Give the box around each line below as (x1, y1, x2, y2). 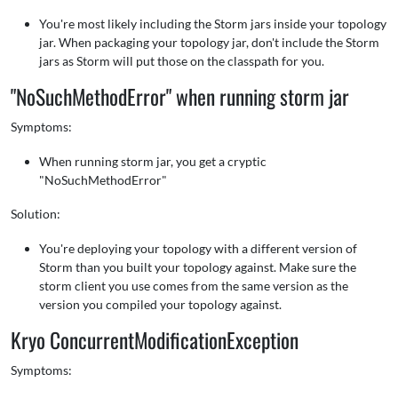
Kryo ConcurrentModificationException (11, 324, 298, 355)
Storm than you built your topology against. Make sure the (39, 259, 356, 275)
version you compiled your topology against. (39, 297, 282, 312)
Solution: (11, 206, 60, 221)
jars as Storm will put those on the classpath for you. (39, 53, 324, 68)
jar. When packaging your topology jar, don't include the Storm (39, 35, 379, 50)
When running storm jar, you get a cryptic (39, 154, 267, 169)
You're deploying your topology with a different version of (39, 241, 357, 256)
